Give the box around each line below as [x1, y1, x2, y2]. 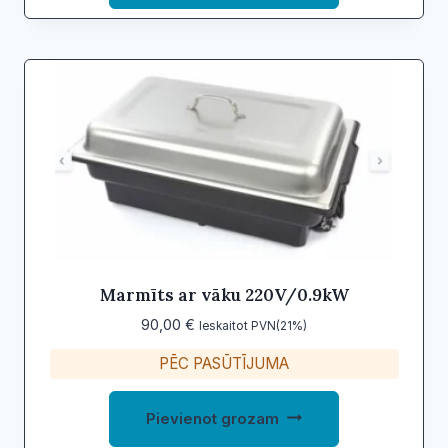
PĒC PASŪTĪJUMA [159, 353, 289, 373]
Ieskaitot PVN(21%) [199, 318, 307, 333]
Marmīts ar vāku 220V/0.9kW [99, 283, 349, 306]
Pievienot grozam [146, 408, 280, 428]
